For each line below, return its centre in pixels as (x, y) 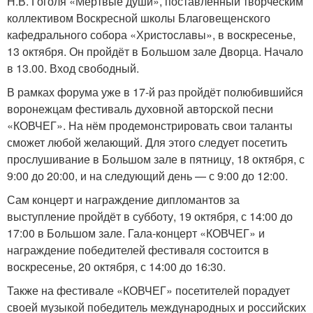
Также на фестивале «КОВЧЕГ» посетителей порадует (148, 290)
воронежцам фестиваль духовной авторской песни (140, 109)
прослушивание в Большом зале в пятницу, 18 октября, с (156, 159)
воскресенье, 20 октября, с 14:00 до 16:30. (116, 267)
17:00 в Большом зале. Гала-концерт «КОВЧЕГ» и (136, 233)
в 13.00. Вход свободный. (73, 68)
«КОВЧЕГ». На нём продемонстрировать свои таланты (150, 125)
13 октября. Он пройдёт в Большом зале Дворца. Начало (155, 51)
